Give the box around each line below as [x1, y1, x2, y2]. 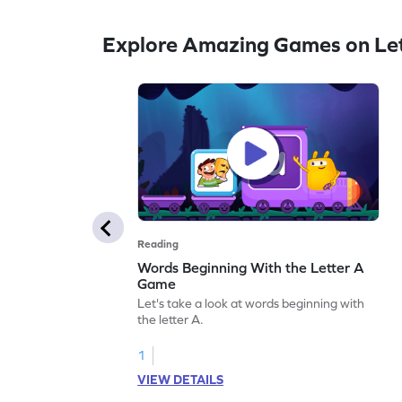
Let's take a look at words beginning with [137, 295, 365, 310]
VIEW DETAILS [137, 371, 224, 387]
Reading [137, 237, 179, 250]
